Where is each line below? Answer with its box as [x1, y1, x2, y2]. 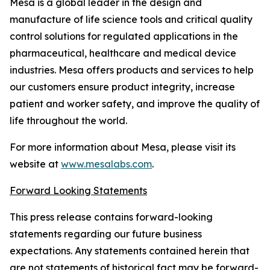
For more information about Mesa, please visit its [10, 141, 236, 153]
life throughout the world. [10, 115, 127, 127]
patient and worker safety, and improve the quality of [10, 98, 260, 110]
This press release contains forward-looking [10, 211, 213, 223]
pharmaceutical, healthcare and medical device [10, 47, 236, 59]
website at [10, 158, 61, 170]
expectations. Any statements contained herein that [10, 245, 250, 257]
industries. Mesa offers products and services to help [10, 64, 254, 76]
